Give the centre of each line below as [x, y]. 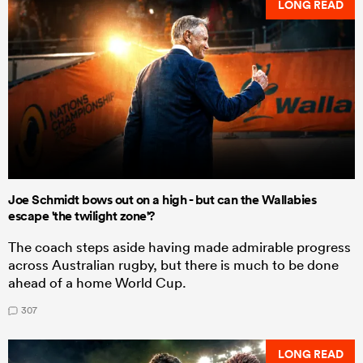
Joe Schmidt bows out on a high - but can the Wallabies [162, 200]
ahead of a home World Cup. [97, 283]
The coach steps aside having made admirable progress [179, 247]
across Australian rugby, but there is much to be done [173, 265]
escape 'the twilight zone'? [81, 216]
